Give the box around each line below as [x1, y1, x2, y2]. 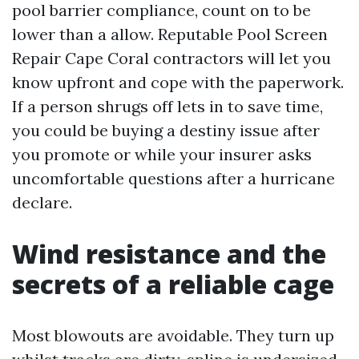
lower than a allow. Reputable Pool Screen [12, 24, 328, 44]
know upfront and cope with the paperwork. [12, 72, 344, 92]
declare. [12, 192, 72, 212]
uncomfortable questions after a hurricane [12, 168, 335, 188]
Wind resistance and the [12, 236, 326, 271]
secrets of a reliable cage [12, 267, 334, 301]
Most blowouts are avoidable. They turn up [12, 325, 334, 345]
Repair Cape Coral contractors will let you [12, 48, 331, 68]
